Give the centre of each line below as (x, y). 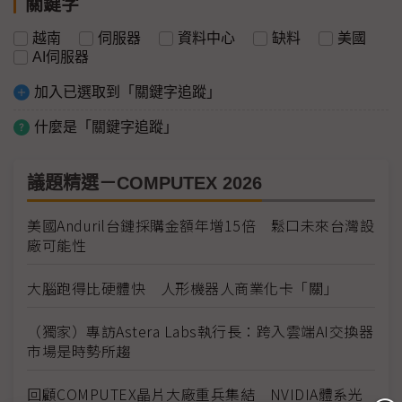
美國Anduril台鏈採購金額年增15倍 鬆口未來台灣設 (201, 225)
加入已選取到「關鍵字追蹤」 (127, 92)
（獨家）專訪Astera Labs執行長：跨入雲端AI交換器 (200, 331)
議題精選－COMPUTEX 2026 (144, 183)
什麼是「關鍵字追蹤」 (106, 127)
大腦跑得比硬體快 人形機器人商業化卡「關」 (183, 288)
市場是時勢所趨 (79, 350)
